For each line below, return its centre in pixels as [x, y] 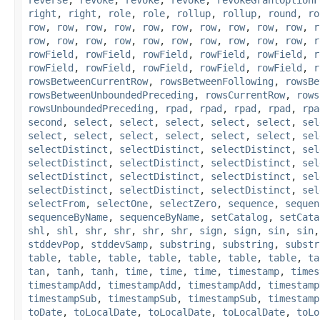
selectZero [188, 203]
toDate [45, 312]
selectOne [122, 203]
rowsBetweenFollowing [216, 81]
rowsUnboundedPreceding [91, 108]
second [45, 122]
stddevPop [54, 244]
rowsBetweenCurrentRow [88, 81]
